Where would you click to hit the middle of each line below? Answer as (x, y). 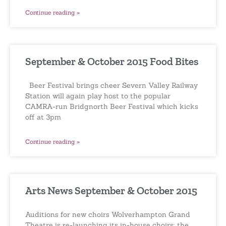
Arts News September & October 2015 (111, 190)
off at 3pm (43, 117)
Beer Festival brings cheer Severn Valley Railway (111, 85)
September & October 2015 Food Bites (112, 61)
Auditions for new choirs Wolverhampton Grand (108, 214)
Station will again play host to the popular (98, 96)
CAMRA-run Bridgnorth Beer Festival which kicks (112, 106)
